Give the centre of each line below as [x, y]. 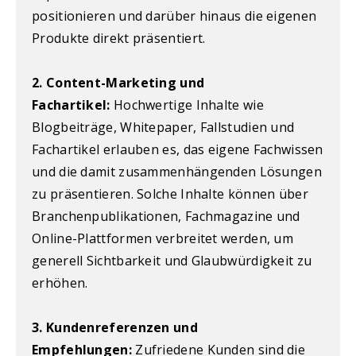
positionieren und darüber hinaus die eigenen [174, 15]
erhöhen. [60, 282]
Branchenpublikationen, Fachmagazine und [166, 216]
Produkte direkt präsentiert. [119, 38]
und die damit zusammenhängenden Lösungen [177, 171]
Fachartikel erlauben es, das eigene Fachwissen [178, 149]
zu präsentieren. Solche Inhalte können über [170, 193]
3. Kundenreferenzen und [115, 327]
